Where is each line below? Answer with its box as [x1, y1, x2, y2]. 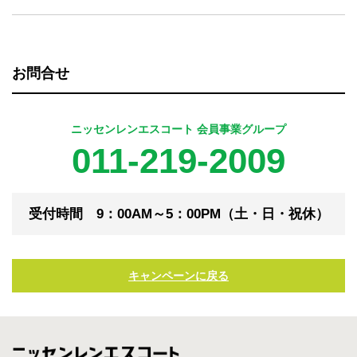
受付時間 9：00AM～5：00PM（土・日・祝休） [28, 206, 329, 222]
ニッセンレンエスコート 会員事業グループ [71, 123, 286, 136]
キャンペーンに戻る [128, 269, 229, 283]
